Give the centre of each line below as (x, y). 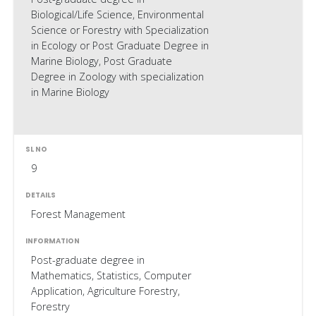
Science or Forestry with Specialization (120, 30)
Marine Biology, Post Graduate (101, 61)
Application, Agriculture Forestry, (105, 291)
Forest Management (78, 214)
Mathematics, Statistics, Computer (111, 276)
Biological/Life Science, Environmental (117, 15)
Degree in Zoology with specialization (117, 77)
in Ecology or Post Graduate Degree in (120, 46)
